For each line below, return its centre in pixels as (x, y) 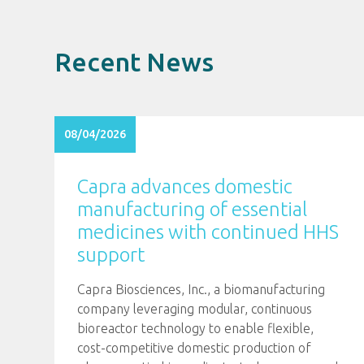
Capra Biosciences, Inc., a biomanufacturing (201, 289)
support (111, 255)
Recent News (134, 62)
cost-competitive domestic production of (195, 348)
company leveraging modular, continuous (195, 309)
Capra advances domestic (185, 186)
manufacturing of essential (193, 209)
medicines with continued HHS (208, 232)
